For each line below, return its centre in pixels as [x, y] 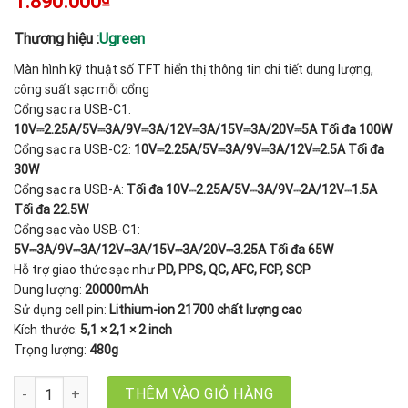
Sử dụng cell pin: [61, 310]
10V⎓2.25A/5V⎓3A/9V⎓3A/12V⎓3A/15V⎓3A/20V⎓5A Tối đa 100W [203, 130]
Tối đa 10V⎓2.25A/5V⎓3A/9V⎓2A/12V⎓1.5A [252, 190]
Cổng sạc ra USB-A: [70, 190]
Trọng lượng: [51, 350]
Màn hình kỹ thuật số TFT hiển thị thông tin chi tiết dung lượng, [194, 70]
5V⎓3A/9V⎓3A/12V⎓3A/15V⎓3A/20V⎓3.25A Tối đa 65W [173, 250]
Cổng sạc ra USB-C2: [74, 150]
